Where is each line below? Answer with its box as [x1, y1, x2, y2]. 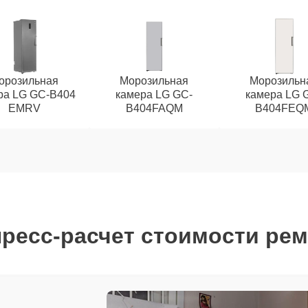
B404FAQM [125, 102, 183, 114]
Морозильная [120, 75, 188, 87]
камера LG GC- [115, 89, 192, 100]
